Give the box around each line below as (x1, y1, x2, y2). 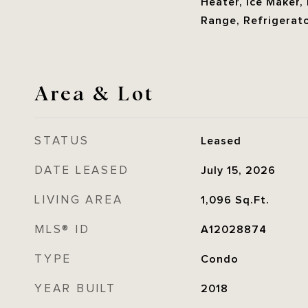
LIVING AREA (34, 193, 123, 207)
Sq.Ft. (234, 194, 269, 206)
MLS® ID (34, 223, 90, 236)
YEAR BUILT (34, 282, 116, 296)
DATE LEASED (34, 164, 129, 177)
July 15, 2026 (200, 164, 276, 177)
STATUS (34, 134, 89, 148)
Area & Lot (34, 79, 154, 105)
